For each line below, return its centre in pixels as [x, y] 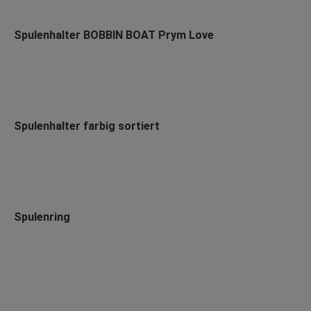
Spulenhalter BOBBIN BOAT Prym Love [114, 35]
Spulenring [42, 217]
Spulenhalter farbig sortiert [87, 126]
